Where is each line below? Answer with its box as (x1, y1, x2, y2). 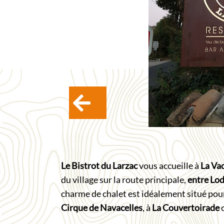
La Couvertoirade (152, 202, 219, 213)
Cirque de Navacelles (61, 202, 142, 213)
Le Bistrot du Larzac (61, 160, 137, 171)
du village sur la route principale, (61, 174, 187, 185)
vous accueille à (137, 160, 200, 171)
